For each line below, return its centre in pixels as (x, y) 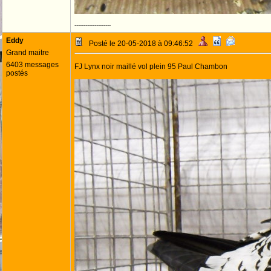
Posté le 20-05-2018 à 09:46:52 (141, 44)
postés (17, 73)
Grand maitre (28, 53)
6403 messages (32, 65)
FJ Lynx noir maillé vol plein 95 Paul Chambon (151, 67)
